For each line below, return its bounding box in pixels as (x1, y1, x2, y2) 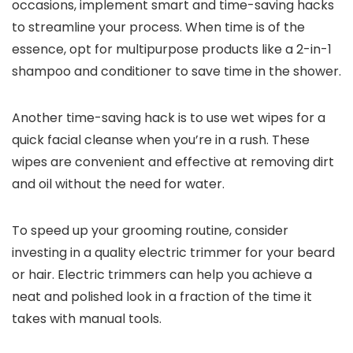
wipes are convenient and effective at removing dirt (12, 153, 334, 172)
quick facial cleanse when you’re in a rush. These (12, 131, 310, 150)
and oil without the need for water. (12, 175, 225, 194)
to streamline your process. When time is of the (12, 18, 305, 37)
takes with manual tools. (12, 310, 162, 329)
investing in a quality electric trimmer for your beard (12, 243, 335, 262)
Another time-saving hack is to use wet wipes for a (12, 109, 325, 128)
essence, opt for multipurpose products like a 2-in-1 (12, 40, 332, 59)
